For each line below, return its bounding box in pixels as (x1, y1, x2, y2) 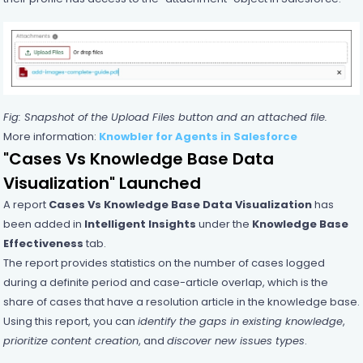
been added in (2, 216, 84, 232)
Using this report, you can (2, 313, 138, 329)
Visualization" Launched (2, 171, 201, 194)
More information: (2, 128, 99, 144)
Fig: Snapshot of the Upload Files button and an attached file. (2, 109, 327, 125)
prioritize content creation (2, 332, 139, 348)
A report (2, 196, 49, 212)
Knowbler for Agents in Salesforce (98, 128, 297, 144)
